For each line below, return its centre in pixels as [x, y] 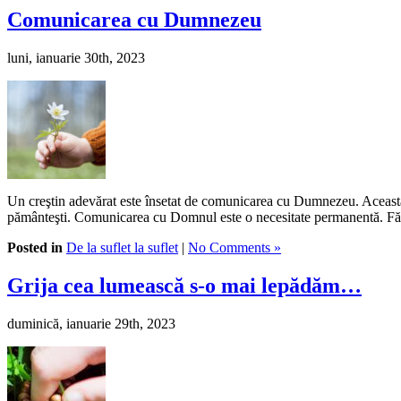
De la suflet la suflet [122, 247]
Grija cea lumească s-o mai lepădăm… [184, 285]
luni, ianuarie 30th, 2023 [76, 57]
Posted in [35, 247]
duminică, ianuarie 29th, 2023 [91, 323]
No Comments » [235, 247]
